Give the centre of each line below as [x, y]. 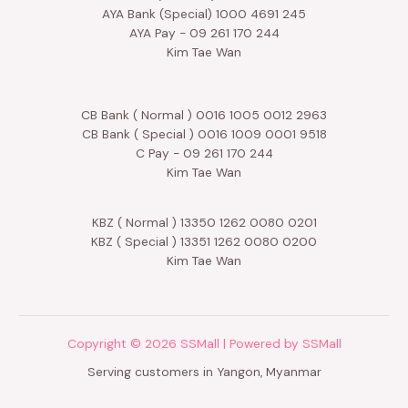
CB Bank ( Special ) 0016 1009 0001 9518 [204, 134]
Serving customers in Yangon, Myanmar [204, 371]
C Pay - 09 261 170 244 [204, 153]
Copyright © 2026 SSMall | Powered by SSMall [204, 343]
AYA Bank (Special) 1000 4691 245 [204, 13]
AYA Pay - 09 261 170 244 [204, 32]
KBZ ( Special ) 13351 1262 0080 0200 [204, 242]
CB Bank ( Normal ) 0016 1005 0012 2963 [204, 115]
